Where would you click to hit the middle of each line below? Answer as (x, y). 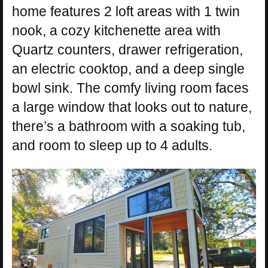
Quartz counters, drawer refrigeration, (127, 50)
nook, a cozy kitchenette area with (116, 31)
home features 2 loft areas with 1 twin (126, 12)
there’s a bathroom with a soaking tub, (129, 127)
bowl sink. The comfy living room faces (130, 88)
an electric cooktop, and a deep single (128, 69)
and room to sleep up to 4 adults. (112, 146)
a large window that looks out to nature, (132, 107)
